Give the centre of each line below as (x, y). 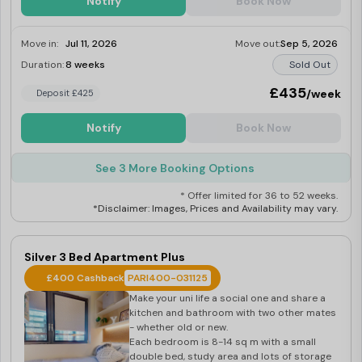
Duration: (42, 65)
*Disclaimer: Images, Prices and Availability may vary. (215, 208)
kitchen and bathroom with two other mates (233, 313)
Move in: (40, 44)
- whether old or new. (179, 327)
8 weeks (85, 65)
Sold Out (310, 65)
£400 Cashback (85, 278)
